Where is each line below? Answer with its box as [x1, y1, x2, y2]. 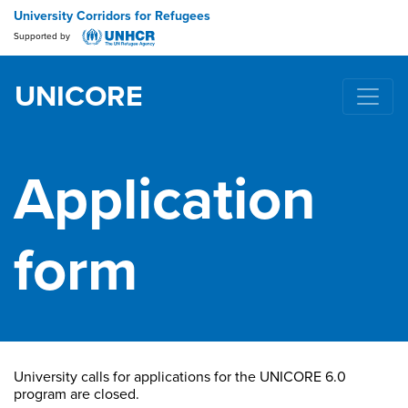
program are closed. [14, 385, 139, 403]
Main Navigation [15, 96, 229, 131]
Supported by [14, 31, 73, 43]
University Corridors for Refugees [14, 8, 210, 24]
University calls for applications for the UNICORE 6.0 [14, 368, 346, 386]
